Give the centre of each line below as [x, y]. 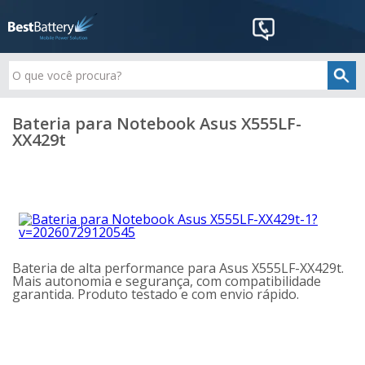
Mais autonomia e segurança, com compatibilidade [167, 281]
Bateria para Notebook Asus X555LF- [157, 123]
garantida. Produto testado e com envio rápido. [156, 294]
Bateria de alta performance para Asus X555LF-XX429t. [178, 268]
